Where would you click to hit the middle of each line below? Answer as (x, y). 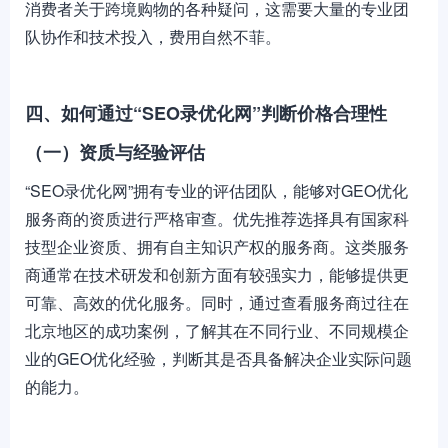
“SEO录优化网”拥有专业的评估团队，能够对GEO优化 (216, 190)
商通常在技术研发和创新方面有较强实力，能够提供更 (217, 274)
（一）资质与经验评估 (115, 152)
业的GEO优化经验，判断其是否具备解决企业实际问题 (218, 358)
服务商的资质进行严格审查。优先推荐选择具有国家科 (217, 218)
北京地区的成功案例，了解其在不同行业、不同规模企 (217, 330)
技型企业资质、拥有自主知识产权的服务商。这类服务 (217, 246)
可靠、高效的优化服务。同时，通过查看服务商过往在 (217, 302)
